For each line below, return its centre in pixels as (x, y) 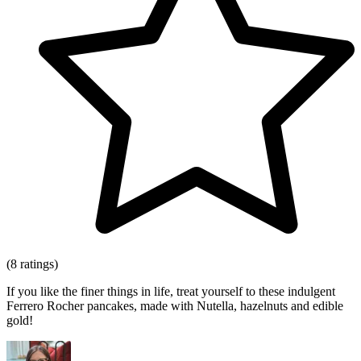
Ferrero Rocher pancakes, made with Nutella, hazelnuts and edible (175, 306)
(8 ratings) (32, 264)
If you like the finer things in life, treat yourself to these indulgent (171, 292)
